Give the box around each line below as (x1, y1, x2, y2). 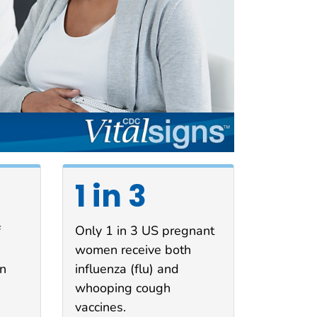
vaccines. (74, 298, 126, 316)
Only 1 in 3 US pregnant (74, 221, 214, 239)
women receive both (74, 241, 191, 258)
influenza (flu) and (74, 260, 179, 277)
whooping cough (74, 279, 171, 296)
